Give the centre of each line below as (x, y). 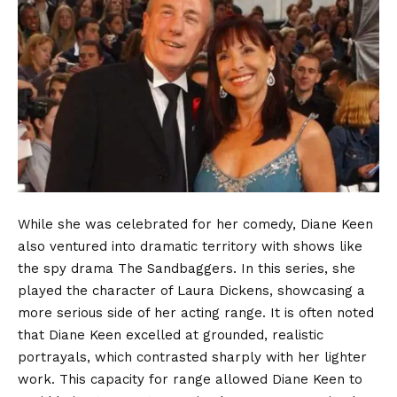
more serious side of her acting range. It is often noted (196, 313)
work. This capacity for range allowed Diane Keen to (190, 380)
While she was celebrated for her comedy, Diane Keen (195, 225)
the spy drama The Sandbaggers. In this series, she (187, 269)
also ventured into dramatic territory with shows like (190, 247)
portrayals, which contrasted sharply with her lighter (192, 358)
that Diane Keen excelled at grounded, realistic (171, 335)
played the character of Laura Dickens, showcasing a (191, 291)
